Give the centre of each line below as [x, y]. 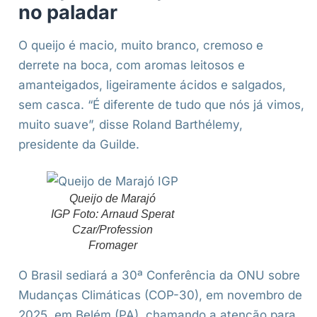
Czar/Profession [113, 230]
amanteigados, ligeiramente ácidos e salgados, [152, 85]
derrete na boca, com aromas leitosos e [132, 65]
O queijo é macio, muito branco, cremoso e [141, 46]
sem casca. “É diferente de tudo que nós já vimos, [161, 105]
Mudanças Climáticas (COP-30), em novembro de [160, 295]
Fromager [113, 246]
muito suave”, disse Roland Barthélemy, [131, 125]
